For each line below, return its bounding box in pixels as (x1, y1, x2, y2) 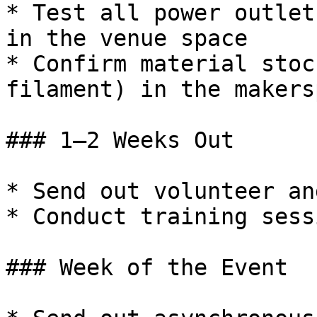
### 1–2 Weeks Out (6, 127, 234, 153)
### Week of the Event (6, 255, 288, 280)
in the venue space (6, 25, 248, 51)
